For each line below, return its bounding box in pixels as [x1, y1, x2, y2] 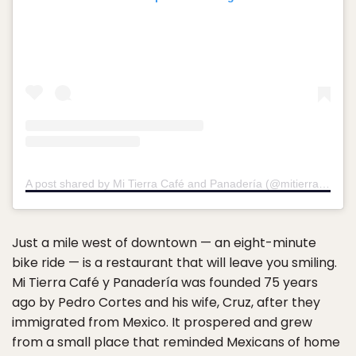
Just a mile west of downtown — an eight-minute [12, 234, 316, 253]
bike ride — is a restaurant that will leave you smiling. [12, 253, 337, 273]
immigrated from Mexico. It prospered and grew [12, 313, 312, 332]
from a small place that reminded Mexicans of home [12, 333, 340, 352]
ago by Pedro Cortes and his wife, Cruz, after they [12, 293, 320, 312]
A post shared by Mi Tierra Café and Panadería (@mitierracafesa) [319, 177, 330, 191]
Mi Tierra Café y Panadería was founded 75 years [12, 273, 318, 292]
